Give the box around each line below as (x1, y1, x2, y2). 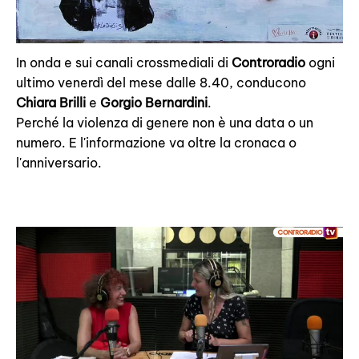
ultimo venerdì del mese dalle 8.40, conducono (16, 75, 306, 91)
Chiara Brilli (16, 95, 86, 111)
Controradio (232, 54, 305, 71)
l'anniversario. (16, 155, 102, 171)
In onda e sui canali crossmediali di (16, 54, 232, 71)
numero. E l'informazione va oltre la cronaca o (16, 135, 296, 151)
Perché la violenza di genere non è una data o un (16, 115, 313, 131)
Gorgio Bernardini (100, 95, 208, 111)
